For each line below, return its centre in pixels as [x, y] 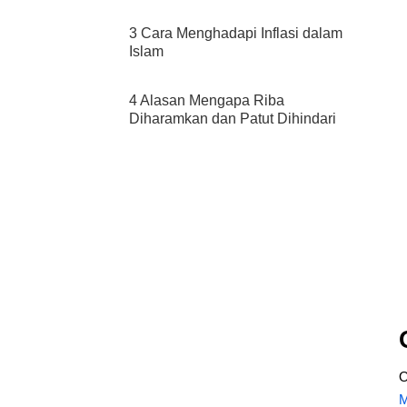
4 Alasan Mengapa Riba [207, 100]
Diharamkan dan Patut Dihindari [233, 119]
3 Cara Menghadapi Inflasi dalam [236, 33]
